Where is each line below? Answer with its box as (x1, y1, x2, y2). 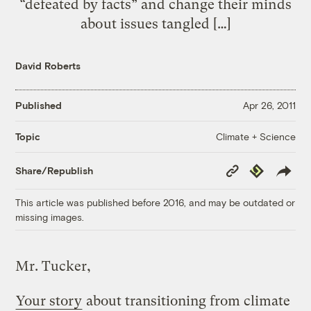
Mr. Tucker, (15, 258, 92, 274)
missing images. (15, 210, 85, 223)
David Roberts (15, 59, 81, 72)
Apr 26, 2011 (242, 99, 296, 112)
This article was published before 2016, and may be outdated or (15, 196, 296, 208)
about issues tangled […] (80, 15, 231, 32)
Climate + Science (215, 130, 296, 142)
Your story (16, 292, 83, 309)
